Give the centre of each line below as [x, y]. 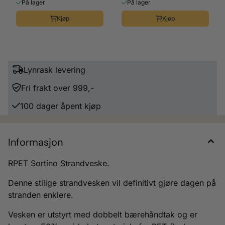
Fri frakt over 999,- [58, 88]
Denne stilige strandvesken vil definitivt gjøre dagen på [112, 183]
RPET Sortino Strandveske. [59, 163]
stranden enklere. [41, 195]
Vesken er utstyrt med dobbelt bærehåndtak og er [103, 214]
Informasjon [35, 142]
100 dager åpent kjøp [60, 106]
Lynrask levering [54, 70]
